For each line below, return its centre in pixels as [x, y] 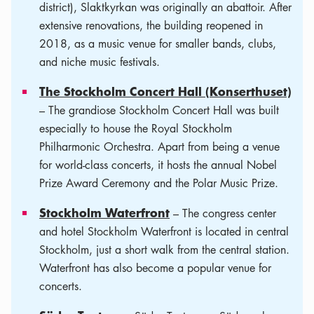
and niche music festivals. [100, 62]
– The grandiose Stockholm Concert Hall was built [159, 110]
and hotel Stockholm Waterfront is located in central [164, 231]
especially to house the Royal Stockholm [136, 128]
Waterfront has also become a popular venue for [155, 268]
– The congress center [223, 213]
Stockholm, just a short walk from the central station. [164, 250]
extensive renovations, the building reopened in [151, 25]
